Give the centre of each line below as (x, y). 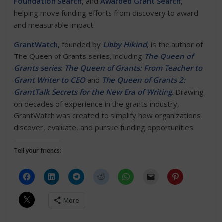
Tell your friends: (38, 151)
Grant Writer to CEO (50, 80)
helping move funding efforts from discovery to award (106, 13)
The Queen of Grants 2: (144, 80)
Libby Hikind (125, 44)
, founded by (81, 44)
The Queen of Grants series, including (79, 56)
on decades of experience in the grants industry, (97, 104)
